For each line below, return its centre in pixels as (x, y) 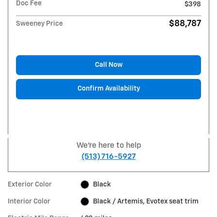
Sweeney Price (39, 23)
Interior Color (29, 201)
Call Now (108, 65)
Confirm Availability (108, 89)
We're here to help (108, 145)
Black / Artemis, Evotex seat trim (146, 201)
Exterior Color (30, 184)
